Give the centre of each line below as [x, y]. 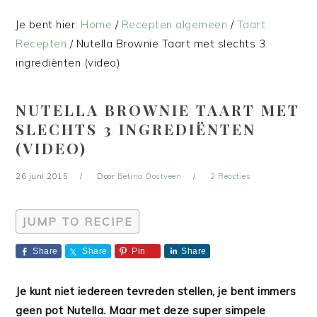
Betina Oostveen [149, 176]
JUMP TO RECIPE [78, 221]
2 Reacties [231, 176]
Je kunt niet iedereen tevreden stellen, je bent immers [156, 291]
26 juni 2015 [42, 176]
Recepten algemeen [174, 24]
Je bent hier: [48, 24]
